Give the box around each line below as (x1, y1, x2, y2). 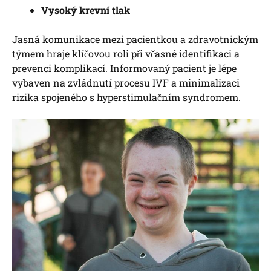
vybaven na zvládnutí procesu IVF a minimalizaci (12, 76, 240, 90)
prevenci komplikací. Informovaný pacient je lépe (12, 62, 237, 75)
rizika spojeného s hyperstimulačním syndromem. (12, 91, 241, 104)
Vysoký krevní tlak (41, 4, 130, 17)
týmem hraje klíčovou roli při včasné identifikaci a (12, 47, 240, 60)
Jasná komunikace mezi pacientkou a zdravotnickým (12, 33, 258, 46)
